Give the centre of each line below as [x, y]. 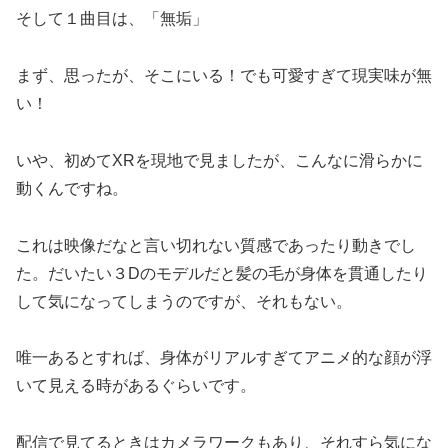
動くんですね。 [72, 188]
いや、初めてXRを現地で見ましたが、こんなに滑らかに [219, 160]
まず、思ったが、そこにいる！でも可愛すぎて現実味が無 [224, 76]
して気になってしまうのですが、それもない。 [184, 301]
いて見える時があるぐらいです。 [136, 386]
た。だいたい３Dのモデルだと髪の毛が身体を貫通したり [222, 273]
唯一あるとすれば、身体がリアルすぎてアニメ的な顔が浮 [224, 358]
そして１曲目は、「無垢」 [112, 19]
